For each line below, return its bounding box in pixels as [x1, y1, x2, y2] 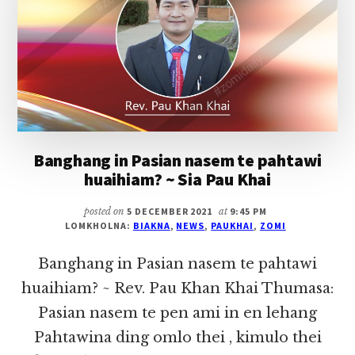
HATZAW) [227, 20, 277, 34]
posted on [83, 205, 127, 218]
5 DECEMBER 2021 [126, 205, 213, 218]
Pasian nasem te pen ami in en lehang [38, 304, 317, 323]
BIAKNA [132, 219, 170, 232]
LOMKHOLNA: [65, 219, 133, 232]
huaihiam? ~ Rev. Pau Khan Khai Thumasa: [21, 280, 334, 298]
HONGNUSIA [227, 55, 294, 69]
